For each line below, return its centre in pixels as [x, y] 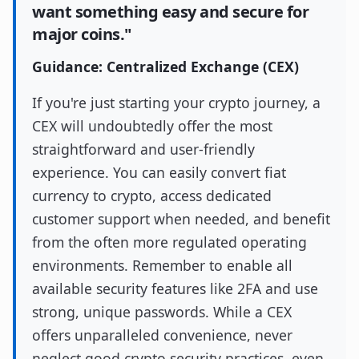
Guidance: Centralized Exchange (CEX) [165, 67]
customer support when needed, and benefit [181, 219]
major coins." [82, 34]
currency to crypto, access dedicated [152, 196]
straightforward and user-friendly [143, 149]
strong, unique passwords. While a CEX [162, 312]
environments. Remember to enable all [162, 265]
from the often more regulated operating [169, 242]
